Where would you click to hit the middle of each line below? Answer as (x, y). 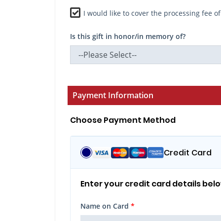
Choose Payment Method (123, 120)
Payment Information (113, 95)
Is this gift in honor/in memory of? (128, 36)
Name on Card (106, 206)
